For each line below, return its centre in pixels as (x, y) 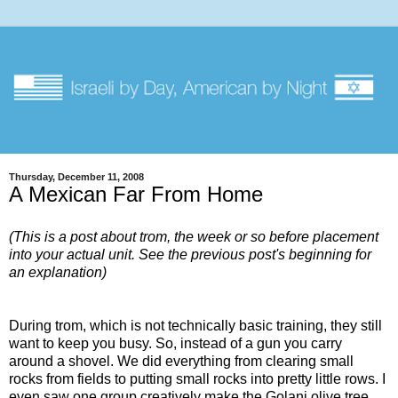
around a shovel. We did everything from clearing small (181, 362)
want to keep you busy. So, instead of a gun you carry (175, 344)
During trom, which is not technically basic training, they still (195, 326)
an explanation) (58, 273)
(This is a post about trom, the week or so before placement (194, 237)
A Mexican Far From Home (136, 195)
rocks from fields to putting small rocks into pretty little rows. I (197, 379)
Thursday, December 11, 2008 (76, 177)
